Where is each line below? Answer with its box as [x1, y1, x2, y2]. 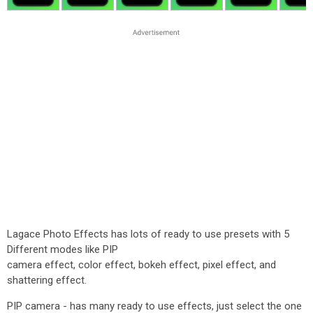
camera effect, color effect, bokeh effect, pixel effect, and [7, 259, 276, 271]
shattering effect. [7, 274, 87, 286]
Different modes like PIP [7, 243, 118, 256]
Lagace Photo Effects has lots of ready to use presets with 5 [7, 228, 289, 240]
